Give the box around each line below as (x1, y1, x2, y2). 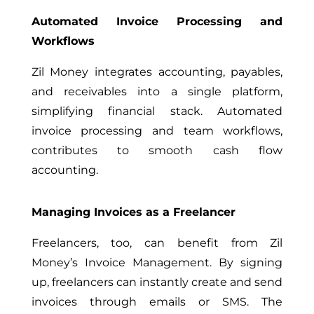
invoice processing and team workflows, (31, 123, 283, 137)
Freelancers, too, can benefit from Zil (31, 235, 283, 250)
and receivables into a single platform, (31, 84, 283, 98)
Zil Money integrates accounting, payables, (31, 64, 283, 78)
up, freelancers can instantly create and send (31, 275, 283, 289)
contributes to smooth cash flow (31, 143, 283, 157)
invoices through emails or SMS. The (31, 294, 283, 308)
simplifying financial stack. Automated (31, 104, 283, 118)
